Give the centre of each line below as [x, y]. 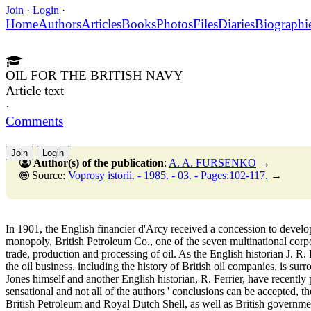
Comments [34, 121]
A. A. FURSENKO [212, 162]
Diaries [236, 24]
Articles [101, 24]
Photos [175, 24]
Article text [35, 90]
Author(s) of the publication [99, 162]
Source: [49, 175]
